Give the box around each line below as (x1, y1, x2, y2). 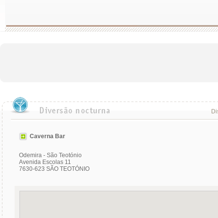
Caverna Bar (30, 132, 65, 140)
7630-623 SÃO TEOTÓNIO (19, 165, 90, 172)
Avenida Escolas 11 (19, 159, 71, 165)
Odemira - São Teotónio (19, 152, 82, 159)
